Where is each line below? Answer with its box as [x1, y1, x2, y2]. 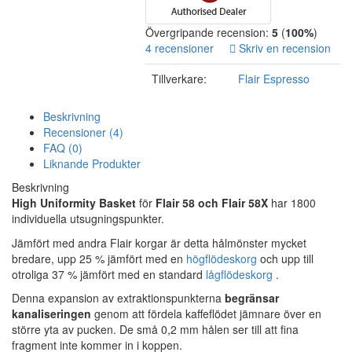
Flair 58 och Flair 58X [156, 195, 268, 211]
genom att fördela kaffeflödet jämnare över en [91, 306, 321, 322]
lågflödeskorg [206, 266, 273, 283]
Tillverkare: [152, 71, 207, 87]
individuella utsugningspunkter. [12, 211, 164, 227]
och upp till [257, 251, 313, 267]
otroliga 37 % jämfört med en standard [12, 266, 206, 283]
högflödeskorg [186, 251, 257, 267]
